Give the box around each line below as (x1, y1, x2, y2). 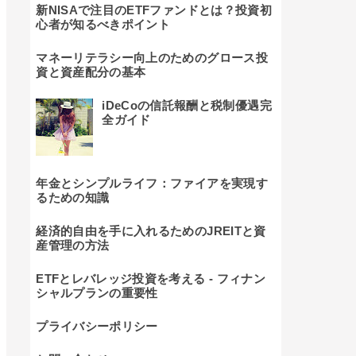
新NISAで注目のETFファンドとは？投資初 (36, 2, 272, 17)
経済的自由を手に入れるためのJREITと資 (36, 223, 266, 238)
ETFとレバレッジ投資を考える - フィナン (36, 271, 265, 285)
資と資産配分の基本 (36, 64, 146, 79)
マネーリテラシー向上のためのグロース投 (36, 50, 268, 64)
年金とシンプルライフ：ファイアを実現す (36, 176, 268, 190)
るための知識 (36, 190, 110, 204)
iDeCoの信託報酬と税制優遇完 (102, 98, 272, 112)
